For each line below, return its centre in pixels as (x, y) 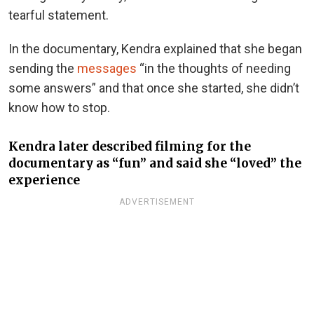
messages (107, 68)
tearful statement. (59, 15)
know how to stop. (59, 107)
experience (44, 180)
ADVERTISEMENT (157, 202)
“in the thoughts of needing (214, 68)
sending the (43, 68)
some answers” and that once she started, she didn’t (154, 88)
